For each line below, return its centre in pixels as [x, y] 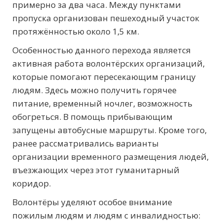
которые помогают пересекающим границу [104, 77]
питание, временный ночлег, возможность [102, 104]
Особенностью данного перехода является [102, 50]
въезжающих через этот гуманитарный [96, 170]
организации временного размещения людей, [110, 157]
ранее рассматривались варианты [86, 144]
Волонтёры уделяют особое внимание [92, 202]
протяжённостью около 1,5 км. [76, 32]
